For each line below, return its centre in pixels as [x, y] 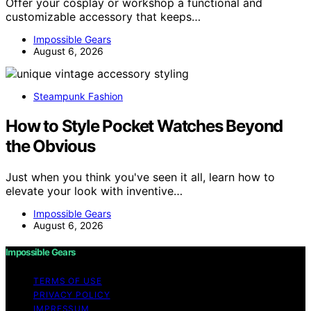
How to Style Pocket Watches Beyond [144, 126]
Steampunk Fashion [78, 96]
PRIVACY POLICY [72, 294]
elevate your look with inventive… [94, 191]
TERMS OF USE [68, 280]
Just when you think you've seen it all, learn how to [140, 177]
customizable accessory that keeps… [103, 16]
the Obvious [50, 146]
